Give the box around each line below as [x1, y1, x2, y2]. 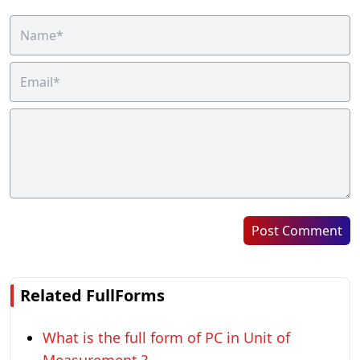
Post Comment [252, 222, 342, 239]
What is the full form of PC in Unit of [43, 328, 290, 347]
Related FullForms [20, 284, 165, 306]
